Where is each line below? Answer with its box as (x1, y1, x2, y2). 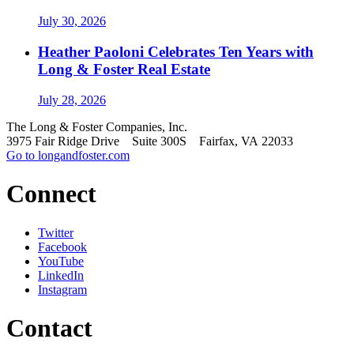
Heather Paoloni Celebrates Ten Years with (38, 43, 314, 60)
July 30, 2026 (38, 14, 106, 28)
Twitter (38, 225, 73, 239)
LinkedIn (38, 268, 84, 282)
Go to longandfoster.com (6, 148, 130, 162)
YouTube (38, 254, 84, 268)
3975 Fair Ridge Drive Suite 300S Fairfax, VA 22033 (6, 134, 293, 148)
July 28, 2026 (38, 92, 106, 107)
